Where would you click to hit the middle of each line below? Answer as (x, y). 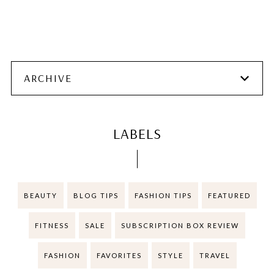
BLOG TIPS (96, 195)
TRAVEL (215, 255)
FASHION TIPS (163, 195)
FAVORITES (119, 255)
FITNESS (52, 225)
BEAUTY (40, 195)
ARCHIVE (48, 78)
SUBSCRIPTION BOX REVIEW (180, 225)
